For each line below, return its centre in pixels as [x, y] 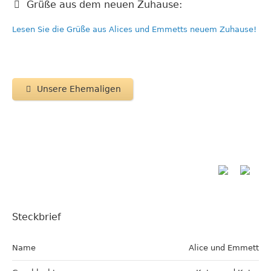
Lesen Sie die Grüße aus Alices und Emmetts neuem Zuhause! [135, 29]
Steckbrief [37, 217]
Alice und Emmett [224, 247]
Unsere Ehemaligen [79, 89]
